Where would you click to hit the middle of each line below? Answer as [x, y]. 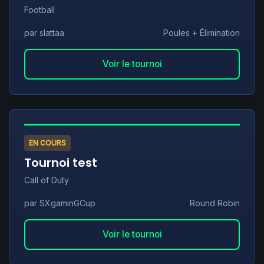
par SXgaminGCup [60, 203]
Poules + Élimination [202, 33]
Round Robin [215, 203]
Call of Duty [47, 180]
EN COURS [47, 143]
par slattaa [44, 33]
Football [39, 10]
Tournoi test [61, 163]
